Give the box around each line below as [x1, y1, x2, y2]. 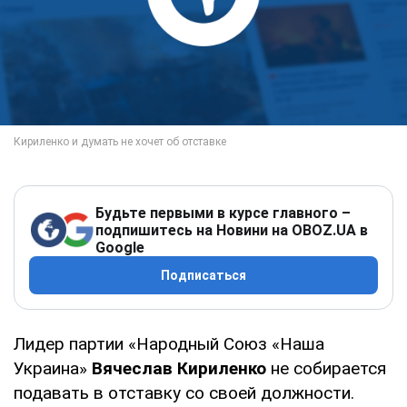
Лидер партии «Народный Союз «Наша [14, 333, 324, 354]
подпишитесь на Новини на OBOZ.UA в [95, 221, 368, 239]
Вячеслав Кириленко [92, 357, 266, 379]
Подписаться [161, 267, 246, 283]
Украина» [14, 357, 92, 379]
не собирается [266, 357, 386, 379]
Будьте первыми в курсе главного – [95, 203, 351, 222]
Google [95, 238, 144, 256]
